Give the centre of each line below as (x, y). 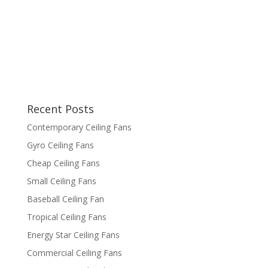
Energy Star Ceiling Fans (73, 234)
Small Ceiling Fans (61, 181)
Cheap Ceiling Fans (63, 163)
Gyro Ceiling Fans (60, 145)
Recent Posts (60, 109)
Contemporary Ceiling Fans (79, 127)
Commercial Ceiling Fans (74, 252)
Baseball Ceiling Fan (65, 199)
